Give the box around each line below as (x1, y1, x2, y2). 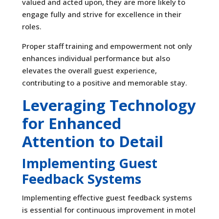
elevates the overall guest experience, (22, 65, 157, 75)
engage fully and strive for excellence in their (22, 9, 181, 19)
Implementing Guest (22, 153, 157, 172)
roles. (22, 21, 42, 31)
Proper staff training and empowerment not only (22, 41, 192, 51)
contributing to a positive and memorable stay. (22, 77, 187, 88)
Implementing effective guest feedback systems (22, 192, 192, 202)
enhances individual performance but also (22, 53, 170, 63)
